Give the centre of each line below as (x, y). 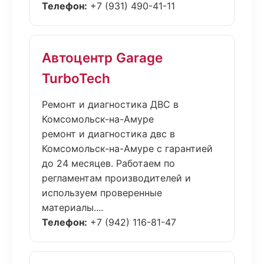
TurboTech (76, 78)
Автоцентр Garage (102, 57)
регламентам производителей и (116, 178)
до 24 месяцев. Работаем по (108, 163)
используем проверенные (102, 193)
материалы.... (72, 207)
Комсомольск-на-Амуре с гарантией (127, 148)
